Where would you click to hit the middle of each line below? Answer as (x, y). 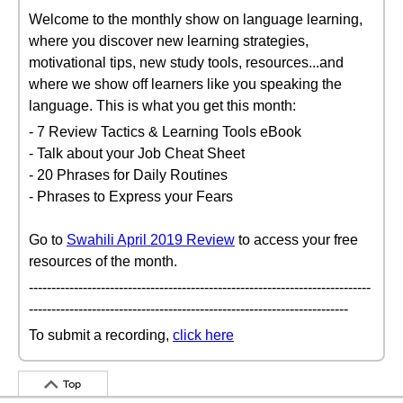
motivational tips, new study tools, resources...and (186, 63)
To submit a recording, (101, 335)
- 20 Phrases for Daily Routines (128, 175)
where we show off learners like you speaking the (185, 84)
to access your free (296, 240)
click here (203, 335)
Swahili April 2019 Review (151, 240)
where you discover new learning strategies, (169, 41)
